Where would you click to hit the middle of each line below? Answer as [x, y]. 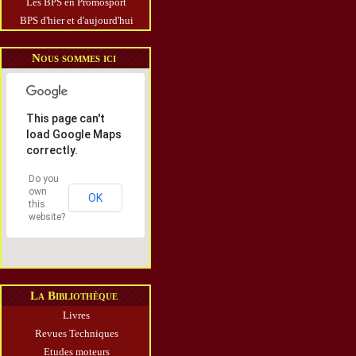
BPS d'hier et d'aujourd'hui [77, 20]
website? [47, 217]
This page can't [66, 118]
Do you [44, 179]
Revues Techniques [77, 333]
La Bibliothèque [74, 296]
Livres [77, 315]
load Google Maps [74, 134]
